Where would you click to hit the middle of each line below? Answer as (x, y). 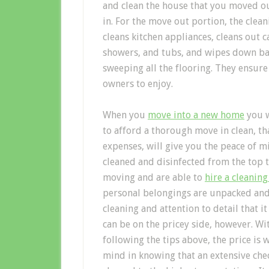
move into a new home (196, 115)
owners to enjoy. (138, 83)
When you (125, 115)
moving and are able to (154, 177)
